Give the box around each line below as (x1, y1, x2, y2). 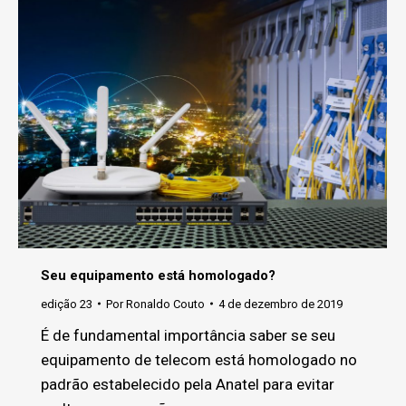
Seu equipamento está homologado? (41, 266, 275, 284)
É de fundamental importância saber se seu (41, 325, 335, 344)
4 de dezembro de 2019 (218, 296, 343, 311)
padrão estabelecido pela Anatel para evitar (41, 374, 334, 393)
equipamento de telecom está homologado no (41, 350, 357, 369)
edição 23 (41, 296, 92, 311)
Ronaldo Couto (126, 296, 205, 311)
